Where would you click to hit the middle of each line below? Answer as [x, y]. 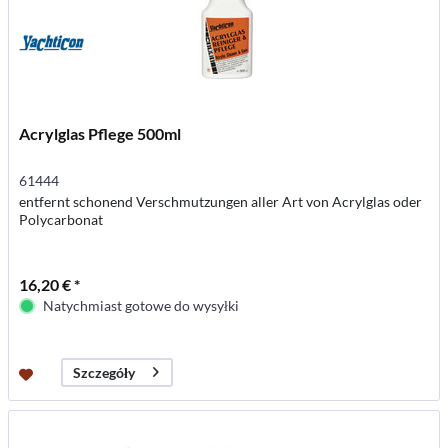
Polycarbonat [61, 219]
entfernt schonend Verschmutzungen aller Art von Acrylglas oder [221, 201]
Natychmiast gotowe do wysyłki [141, 305]
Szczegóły [104, 372]
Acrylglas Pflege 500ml [100, 133]
